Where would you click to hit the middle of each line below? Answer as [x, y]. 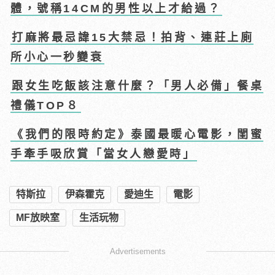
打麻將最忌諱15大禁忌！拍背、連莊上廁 [133, 37]
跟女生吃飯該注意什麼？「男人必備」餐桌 [138, 86]
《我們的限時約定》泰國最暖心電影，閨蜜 [138, 134]
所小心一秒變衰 [57, 57]
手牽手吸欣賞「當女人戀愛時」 [103, 154]
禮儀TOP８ [45, 105]
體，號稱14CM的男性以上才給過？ [116, 8]
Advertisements [137, 251]
